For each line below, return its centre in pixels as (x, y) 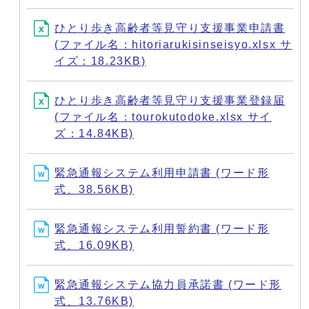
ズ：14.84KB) (94, 133)
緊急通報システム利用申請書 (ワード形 (162, 172)
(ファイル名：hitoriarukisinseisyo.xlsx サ (173, 44)
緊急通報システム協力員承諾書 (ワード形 (168, 284)
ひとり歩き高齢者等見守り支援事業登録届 (170, 100)
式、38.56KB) (94, 189)
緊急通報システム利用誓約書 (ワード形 (162, 228)
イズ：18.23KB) (100, 61)
